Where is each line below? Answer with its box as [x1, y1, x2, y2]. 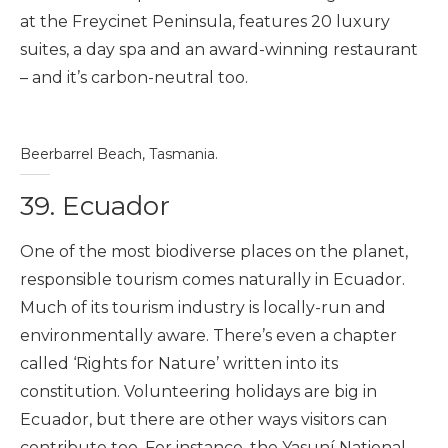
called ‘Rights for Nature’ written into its [20, 353, 338, 373]
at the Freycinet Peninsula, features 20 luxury [20, 11, 390, 31]
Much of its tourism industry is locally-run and [20, 297, 386, 317]
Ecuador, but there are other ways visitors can [20, 409, 387, 429]
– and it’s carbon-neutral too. [20, 67, 248, 87]
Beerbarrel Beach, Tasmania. [20, 144, 218, 163]
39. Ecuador [20, 189, 170, 222]
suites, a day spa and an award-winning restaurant [20, 39, 418, 59]
